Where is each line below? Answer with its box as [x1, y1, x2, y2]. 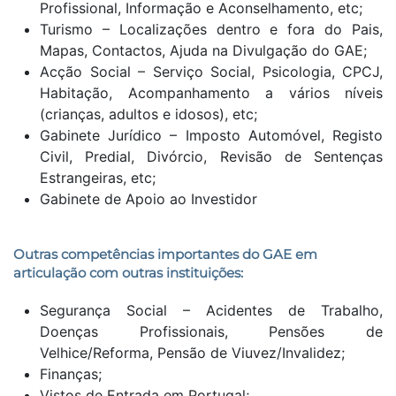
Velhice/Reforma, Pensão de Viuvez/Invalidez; [40, 343, 345, 362]
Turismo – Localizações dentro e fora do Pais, [40, 19, 383, 38]
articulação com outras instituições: [13, 263, 243, 281]
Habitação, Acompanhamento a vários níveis [40, 83, 383, 102]
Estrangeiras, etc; [40, 168, 156, 187]
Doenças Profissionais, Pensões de [40, 322, 383, 340]
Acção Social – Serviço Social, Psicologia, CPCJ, [40, 62, 383, 80]
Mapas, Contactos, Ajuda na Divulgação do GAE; [40, 41, 367, 59]
